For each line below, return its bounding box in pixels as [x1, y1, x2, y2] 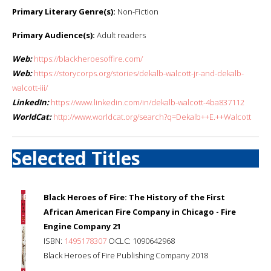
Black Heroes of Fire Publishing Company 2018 [44, 249, 208, 261]
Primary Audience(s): [12, 29, 95, 41]
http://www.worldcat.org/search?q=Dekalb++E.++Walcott [53, 111, 251, 122]
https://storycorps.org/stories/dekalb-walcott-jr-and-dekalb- [34, 67, 244, 79]
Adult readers [95, 29, 146, 41]
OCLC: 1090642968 [106, 235, 175, 246]
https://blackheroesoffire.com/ [34, 53, 143, 64]
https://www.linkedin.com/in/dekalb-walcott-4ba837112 [51, 96, 244, 108]
